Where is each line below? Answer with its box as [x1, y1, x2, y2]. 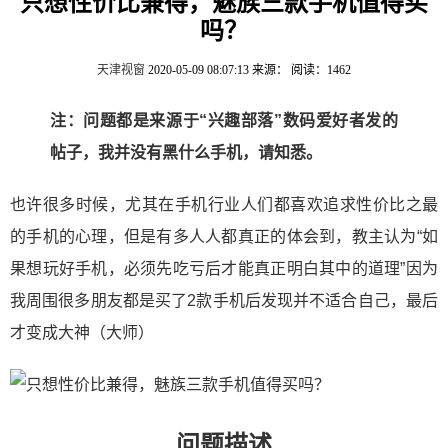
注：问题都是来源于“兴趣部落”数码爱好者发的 [50, 112, 398, 129]
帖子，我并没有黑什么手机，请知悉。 [50, 144, 322, 161]
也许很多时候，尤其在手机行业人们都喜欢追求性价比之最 [10, 196, 438, 213]
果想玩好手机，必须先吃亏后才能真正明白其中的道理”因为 [10, 260, 438, 277]
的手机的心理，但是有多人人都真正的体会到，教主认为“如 [10, 228, 438, 245]
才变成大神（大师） [10, 324, 154, 341]
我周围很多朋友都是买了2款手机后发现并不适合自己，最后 [10, 292, 438, 309]
